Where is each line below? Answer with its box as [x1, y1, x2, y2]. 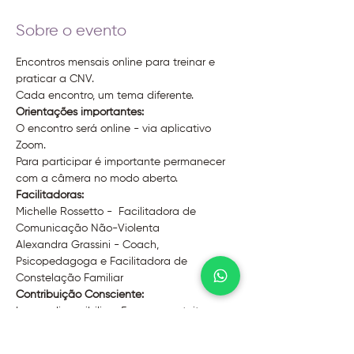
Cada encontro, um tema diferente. [16, 90, 194, 101]
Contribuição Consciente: [16, 289, 144, 300]
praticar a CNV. [16, 73, 94, 85]
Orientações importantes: [16, 107, 144, 118]
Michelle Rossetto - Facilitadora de [16, 206, 199, 217]
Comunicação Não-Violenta [16, 223, 160, 234]
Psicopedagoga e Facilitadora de [16, 256, 190, 267]
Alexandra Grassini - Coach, [16, 239, 162, 250]
